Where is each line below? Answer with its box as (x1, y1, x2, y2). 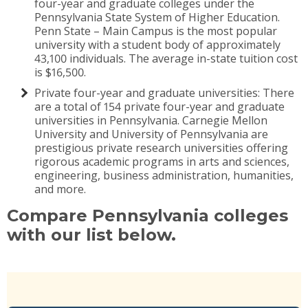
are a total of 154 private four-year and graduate (34, 98, 285, 114)
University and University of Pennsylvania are (34, 126, 268, 142)
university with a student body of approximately (34, 36, 280, 52)
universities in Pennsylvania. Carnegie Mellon (34, 112, 267, 128)
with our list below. (7, 224, 176, 245)
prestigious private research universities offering (34, 140, 288, 155)
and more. (34, 181, 86, 197)
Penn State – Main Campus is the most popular (34, 23, 277, 38)
